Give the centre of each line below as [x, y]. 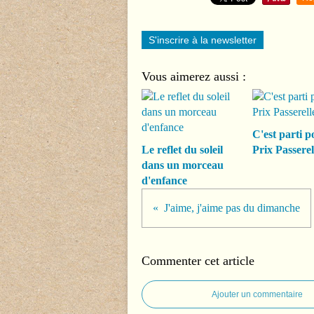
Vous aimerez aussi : [194, 77]
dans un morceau [183, 165]
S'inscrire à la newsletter [203, 40]
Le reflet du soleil [182, 150]
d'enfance [164, 181]
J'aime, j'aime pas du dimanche [232, 208]
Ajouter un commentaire [257, 295]
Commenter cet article [198, 261]
